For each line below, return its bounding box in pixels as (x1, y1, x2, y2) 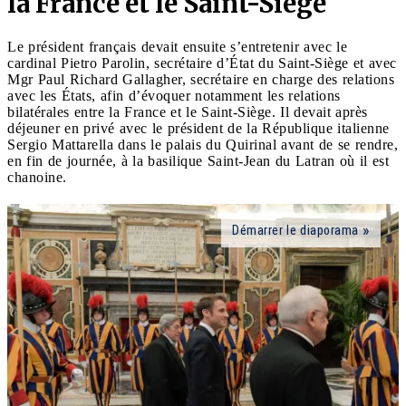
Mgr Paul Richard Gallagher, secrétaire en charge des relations (7, 71, 394, 87)
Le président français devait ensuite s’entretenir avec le (7, 38, 347, 54)
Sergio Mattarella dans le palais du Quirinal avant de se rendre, (7, 136, 398, 152)
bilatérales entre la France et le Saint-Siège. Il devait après (7, 103, 368, 120)
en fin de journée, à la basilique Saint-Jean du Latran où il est (7, 152, 389, 169)
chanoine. (7, 169, 72, 185)
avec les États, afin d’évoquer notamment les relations (7, 87, 341, 103)
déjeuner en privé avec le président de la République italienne (7, 120, 390, 136)
